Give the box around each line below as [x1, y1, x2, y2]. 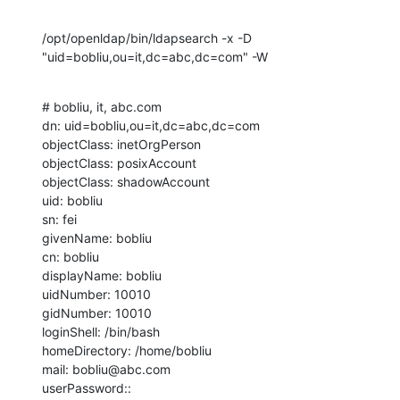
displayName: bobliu [42, 267, 162, 283]
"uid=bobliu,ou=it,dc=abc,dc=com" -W [42, 48, 268, 64]
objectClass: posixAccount [42, 154, 196, 171]
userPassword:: [42, 379, 135, 396]
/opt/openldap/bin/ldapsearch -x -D [42, 29, 252, 46]
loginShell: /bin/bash [42, 323, 160, 339]
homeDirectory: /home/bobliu [42, 342, 212, 358]
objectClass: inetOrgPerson [42, 136, 201, 152]
